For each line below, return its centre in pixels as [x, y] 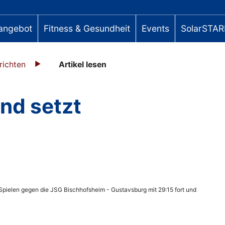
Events [155, 29]
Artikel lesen [83, 64]
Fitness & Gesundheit [87, 29]
